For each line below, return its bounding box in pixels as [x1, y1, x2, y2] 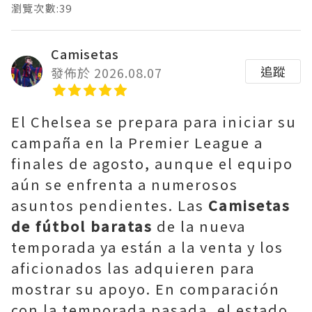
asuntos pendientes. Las [11, 195, 208, 216]
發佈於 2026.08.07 [51, 63, 162, 82]
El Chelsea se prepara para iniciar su [11, 111, 297, 132]
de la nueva [153, 216, 246, 237]
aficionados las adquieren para [11, 258, 255, 279]
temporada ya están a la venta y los [11, 237, 283, 258]
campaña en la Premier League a [11, 132, 263, 153]
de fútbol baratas [11, 216, 153, 237]
